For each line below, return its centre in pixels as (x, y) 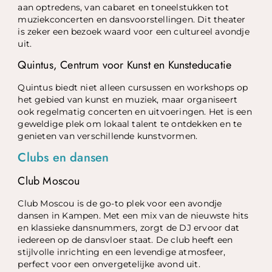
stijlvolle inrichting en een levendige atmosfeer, (122, 252)
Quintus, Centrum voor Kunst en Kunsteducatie (125, 65)
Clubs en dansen (63, 158)
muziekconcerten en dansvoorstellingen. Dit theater (132, 20)
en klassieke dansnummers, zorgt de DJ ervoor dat (129, 228)
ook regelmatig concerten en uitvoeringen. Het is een (135, 111)
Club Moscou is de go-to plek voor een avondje (120, 204)
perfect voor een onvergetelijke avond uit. (109, 264)
